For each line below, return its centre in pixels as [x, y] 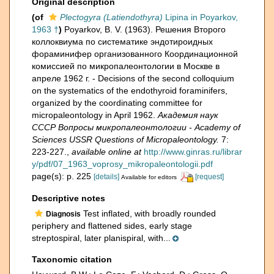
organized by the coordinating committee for [117, 103]
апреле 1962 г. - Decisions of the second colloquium [133, 78]
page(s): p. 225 [63, 176]
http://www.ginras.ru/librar [193, 152]
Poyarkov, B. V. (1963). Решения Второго [145, 29]
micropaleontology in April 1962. [95, 115]
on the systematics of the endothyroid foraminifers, [130, 91]
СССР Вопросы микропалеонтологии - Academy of [136, 127]
